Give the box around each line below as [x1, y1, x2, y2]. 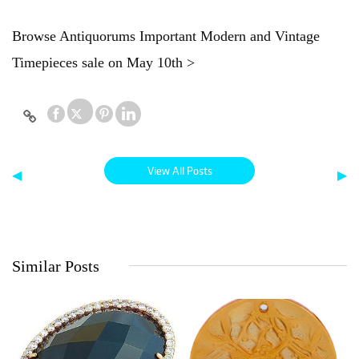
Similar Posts [12, 257, 99, 276]
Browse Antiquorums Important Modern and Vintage [12, 28, 320, 45]
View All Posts [147, 163, 212, 179]
